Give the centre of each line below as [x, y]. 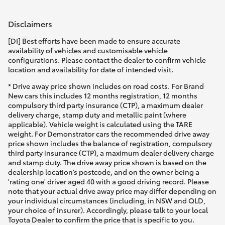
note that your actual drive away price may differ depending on [112, 191]
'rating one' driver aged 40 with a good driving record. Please [108, 182]
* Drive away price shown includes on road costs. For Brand [106, 86]
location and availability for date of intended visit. [91, 70]
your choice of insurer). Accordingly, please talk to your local [108, 210]
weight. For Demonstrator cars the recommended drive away [109, 134]
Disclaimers [30, 24]
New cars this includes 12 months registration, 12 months [103, 96]
